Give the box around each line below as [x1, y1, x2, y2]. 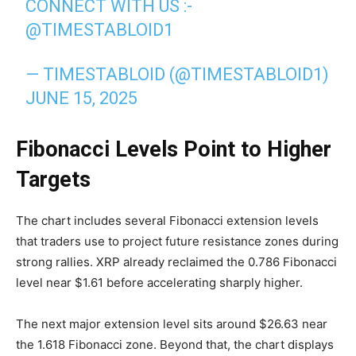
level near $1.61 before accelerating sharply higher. [16, 275, 303, 291]
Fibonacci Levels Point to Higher [16, 137, 331, 163]
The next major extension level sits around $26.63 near [16, 316, 327, 332]
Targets [16, 167, 91, 193]
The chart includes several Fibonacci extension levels [16, 213, 319, 229]
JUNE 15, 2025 [25, 88, 138, 109]
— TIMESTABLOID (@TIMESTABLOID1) [25, 64, 330, 85]
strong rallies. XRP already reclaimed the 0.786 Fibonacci [16, 254, 337, 270]
